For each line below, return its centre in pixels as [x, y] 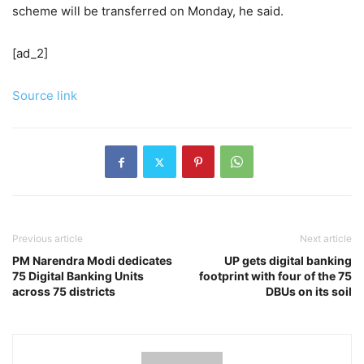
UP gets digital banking [288, 261]
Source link [45, 96]
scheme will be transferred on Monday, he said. [148, 11]
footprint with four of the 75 [275, 276]
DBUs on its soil [309, 292]
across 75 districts [64, 292]
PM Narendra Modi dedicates [92, 261]
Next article [326, 239]
